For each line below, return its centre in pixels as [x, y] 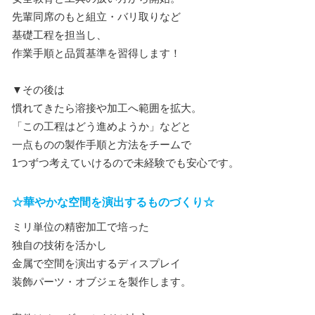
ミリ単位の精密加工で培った [81, 227]
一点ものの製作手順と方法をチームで [102, 144]
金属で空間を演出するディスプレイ [96, 263]
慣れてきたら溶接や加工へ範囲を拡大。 [107, 108]
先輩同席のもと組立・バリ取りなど [96, 17]
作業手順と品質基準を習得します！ [96, 53]
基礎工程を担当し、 [59, 35]
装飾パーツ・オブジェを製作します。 [102, 282]
